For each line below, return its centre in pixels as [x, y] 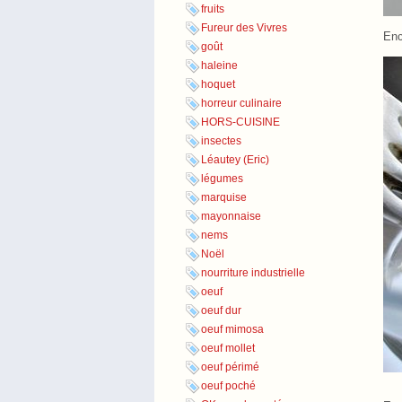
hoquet [218, 85]
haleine [219, 66]
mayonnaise [231, 217]
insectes [221, 141]
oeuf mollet [228, 349]
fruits [213, 9]
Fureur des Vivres [244, 28]
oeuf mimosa [232, 330]
